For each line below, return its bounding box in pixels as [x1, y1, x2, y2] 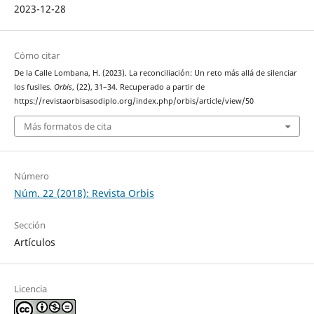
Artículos [13, 235, 55, 249]
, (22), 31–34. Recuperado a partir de [71, 82, 205, 93]
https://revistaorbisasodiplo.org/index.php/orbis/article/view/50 [13, 96, 254, 107]
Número [13, 169, 49, 182]
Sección [13, 218, 46, 231]
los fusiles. [13, 82, 54, 93]
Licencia [13, 282, 47, 295]
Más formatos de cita [23, 119, 111, 132]
